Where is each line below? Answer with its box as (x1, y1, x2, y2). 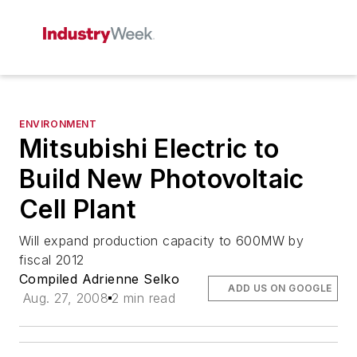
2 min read (112, 290, 176, 306)
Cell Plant (19, 194, 136, 225)
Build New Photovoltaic (19, 163, 304, 194)
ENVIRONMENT (19, 118, 97, 130)
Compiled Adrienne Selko (19, 271, 180, 287)
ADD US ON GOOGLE (228, 282, 332, 294)
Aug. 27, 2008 (23, 290, 109, 306)
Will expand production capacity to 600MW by (19, 233, 304, 249)
